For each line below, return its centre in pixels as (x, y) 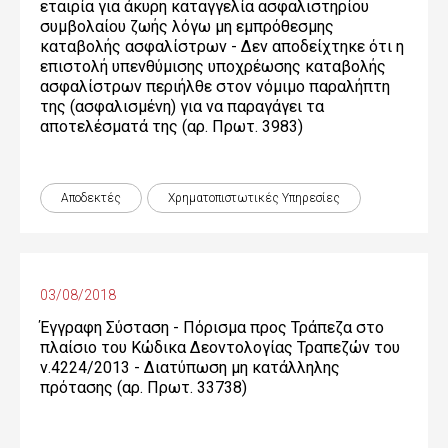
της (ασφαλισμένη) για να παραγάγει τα (182, 106)
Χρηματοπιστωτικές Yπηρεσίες (254, 198)
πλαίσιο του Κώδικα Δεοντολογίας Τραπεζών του (220, 347)
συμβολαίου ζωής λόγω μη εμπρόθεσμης (187, 26)
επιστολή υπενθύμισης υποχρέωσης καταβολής (213, 66)
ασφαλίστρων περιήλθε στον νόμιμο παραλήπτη (215, 86)
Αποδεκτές (91, 198)
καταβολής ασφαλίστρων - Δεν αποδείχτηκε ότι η (222, 46)
